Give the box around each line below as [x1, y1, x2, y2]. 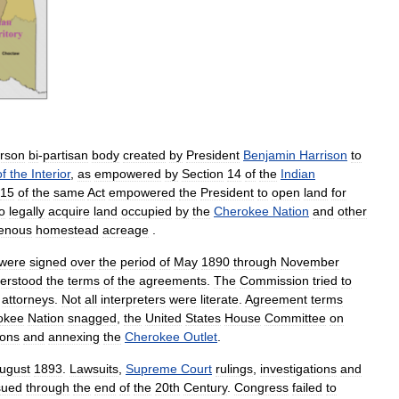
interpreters [101, 291, 166, 306]
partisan [43, 147, 88, 162]
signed [29, 254, 67, 269]
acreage [102, 222, 149, 237]
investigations [260, 361, 337, 376]
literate [200, 291, 239, 306]
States [185, 310, 221, 325]
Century [183, 379, 227, 395]
